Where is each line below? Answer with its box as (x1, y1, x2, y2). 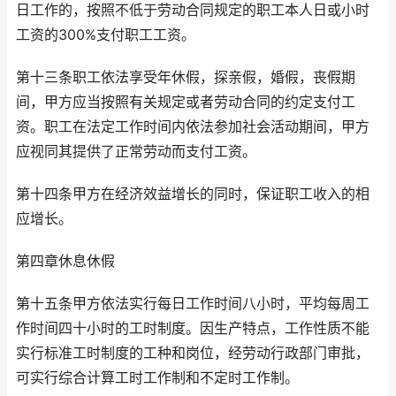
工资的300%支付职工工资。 (16, 27, 195, 44)
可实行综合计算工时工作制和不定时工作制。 (16, 369, 299, 387)
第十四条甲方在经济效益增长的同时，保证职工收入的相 (16, 186, 369, 203)
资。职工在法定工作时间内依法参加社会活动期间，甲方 (16, 118, 369, 136)
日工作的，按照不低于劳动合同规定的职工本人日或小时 (16, 2, 369, 19)
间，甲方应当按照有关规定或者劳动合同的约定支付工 (16, 94, 355, 111)
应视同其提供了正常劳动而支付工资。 (16, 143, 256, 161)
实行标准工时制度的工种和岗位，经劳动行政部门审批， (16, 345, 369, 362)
